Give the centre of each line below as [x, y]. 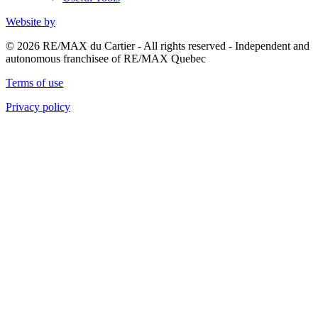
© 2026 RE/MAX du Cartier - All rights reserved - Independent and [158, 45]
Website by [31, 21]
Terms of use [34, 82]
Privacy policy [38, 106]
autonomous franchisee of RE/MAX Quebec [106, 58]
